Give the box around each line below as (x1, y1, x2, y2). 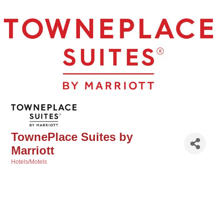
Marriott (11, 143, 54, 157)
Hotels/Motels (11, 158, 47, 165)
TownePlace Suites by (11, 130, 133, 143)
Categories (11, 165, 41, 171)
